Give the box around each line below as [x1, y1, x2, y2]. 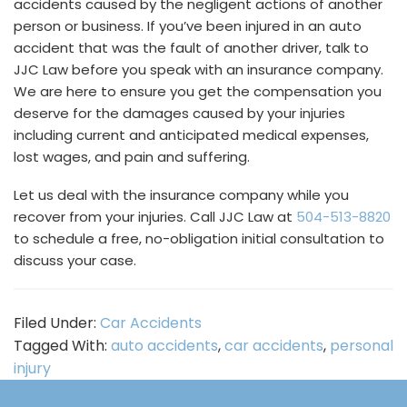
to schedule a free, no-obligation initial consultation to [14, 229, 384, 248]
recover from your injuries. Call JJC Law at [14, 207, 296, 226]
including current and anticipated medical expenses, [14, 125, 369, 144]
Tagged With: [14, 335, 111, 356]
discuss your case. [14, 251, 136, 270]
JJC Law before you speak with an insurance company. [14, 60, 383, 79]
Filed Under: [14, 313, 100, 333]
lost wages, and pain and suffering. [14, 147, 250, 166]
